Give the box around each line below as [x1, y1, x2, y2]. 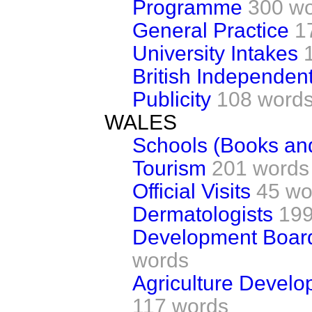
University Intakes [132, 41, 298, 65]
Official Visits [132, 179, 251, 203]
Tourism [132, 156, 206, 180]
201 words [212, 156, 309, 180]
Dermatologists [132, 202, 273, 226]
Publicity [132, 87, 211, 111]
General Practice [132, 18, 289, 42]
